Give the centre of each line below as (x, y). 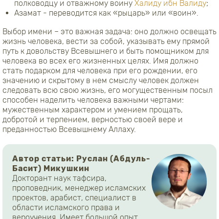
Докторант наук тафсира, (59, 178)
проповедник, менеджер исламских (79, 188)
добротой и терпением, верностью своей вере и (93, 119)
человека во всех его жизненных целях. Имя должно (100, 61)
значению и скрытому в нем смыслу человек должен (101, 80)
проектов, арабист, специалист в (74, 197)
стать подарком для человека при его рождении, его (100, 70)
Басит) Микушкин (51, 168)
